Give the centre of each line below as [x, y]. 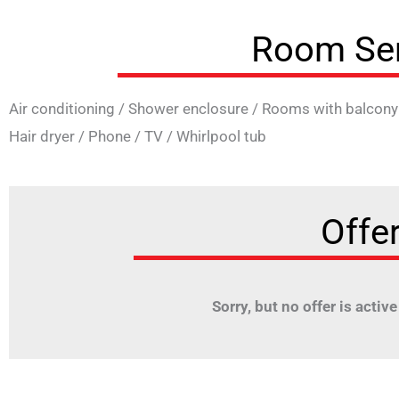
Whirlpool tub [221, 136]
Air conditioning [62, 108]
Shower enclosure [188, 108]
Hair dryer [42, 136]
